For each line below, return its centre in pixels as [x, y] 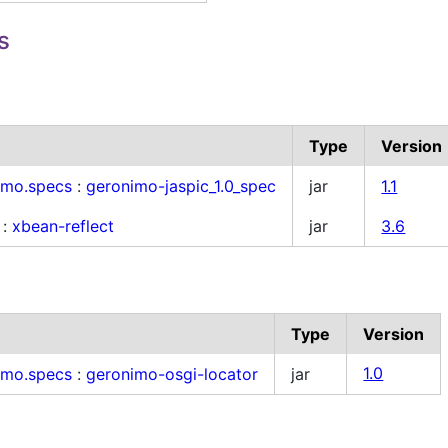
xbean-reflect [63, 226]
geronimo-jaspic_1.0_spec [181, 186]
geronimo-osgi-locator [172, 373]
